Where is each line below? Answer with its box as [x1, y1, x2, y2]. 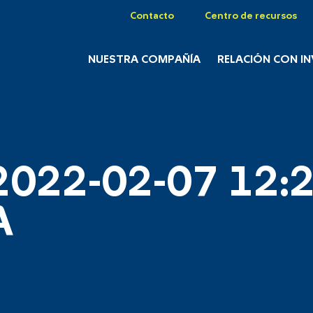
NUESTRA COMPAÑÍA [87, 54, 201, 66]
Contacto [130, 11, 174, 21]
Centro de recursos [205, 11, 297, 21]
